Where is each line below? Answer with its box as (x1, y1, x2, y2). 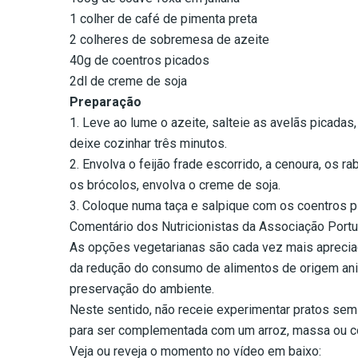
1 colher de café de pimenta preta (70, 11, 257, 27)
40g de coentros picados (70, 53, 209, 69)
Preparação (70, 94, 141, 110)
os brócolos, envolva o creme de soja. (70, 177, 280, 193)
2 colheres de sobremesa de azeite (70, 32, 269, 48)
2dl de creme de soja (70, 74, 187, 89)
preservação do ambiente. (70, 281, 214, 297)
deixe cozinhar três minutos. (70, 136, 227, 152)
